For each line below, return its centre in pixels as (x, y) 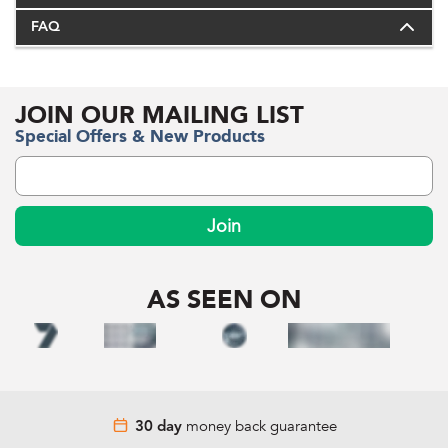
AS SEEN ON (224, 300)
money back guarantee (259, 426)
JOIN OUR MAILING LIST (159, 115)
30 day (158, 428)
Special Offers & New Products (140, 137)
